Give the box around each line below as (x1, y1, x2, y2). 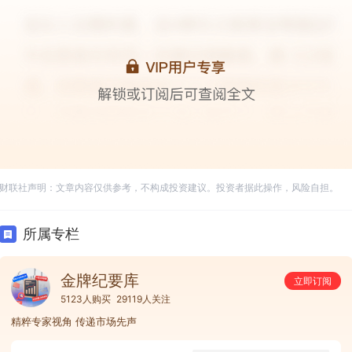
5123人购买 (60, 292, 111, 305)
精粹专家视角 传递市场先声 (11, 314, 137, 328)
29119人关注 (116, 292, 170, 305)
